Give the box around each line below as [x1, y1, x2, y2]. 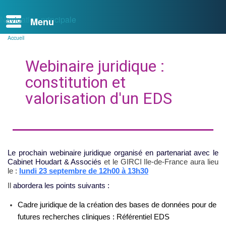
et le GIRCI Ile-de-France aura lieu [104, 157, 219, 166]
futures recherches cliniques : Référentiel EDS [18, 212, 169, 221]
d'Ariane [8, 48, 30, 57]
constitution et [25, 72, 126, 92]
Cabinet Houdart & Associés [8, 157, 104, 166]
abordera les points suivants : [13, 181, 109, 190]
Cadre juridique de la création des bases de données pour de [18, 200, 216, 209]
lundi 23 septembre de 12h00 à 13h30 [19, 166, 148, 175]
